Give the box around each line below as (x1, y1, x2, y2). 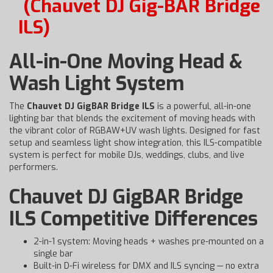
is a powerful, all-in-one (155, 101, 251, 112)
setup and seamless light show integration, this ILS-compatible (9, 137, 262, 149)
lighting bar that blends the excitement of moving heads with (9, 113, 255, 124)
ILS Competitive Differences (9, 206, 258, 232)
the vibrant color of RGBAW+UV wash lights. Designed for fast (9, 125, 260, 136)
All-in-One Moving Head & (9, 49, 243, 74)
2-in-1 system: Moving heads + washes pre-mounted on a (34, 236, 264, 247)
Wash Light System (9, 71, 184, 96)
